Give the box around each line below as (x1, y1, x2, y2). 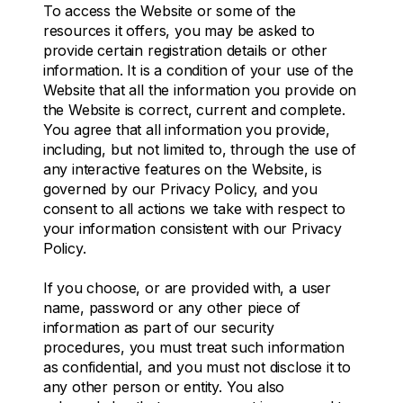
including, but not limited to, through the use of (42, 139, 356, 158)
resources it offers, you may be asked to (42, 21, 315, 40)
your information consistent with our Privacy (42, 219, 342, 237)
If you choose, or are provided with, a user (42, 278, 332, 297)
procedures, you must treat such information (42, 337, 345, 356)
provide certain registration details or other (42, 40, 327, 59)
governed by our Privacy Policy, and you (42, 179, 318, 198)
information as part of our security (42, 318, 274, 336)
